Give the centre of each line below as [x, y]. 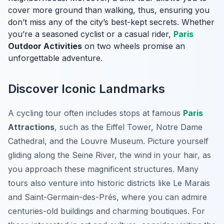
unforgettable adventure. [55, 58]
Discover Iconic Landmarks [86, 89]
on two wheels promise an [133, 46]
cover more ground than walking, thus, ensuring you [109, 10]
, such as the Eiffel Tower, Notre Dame [128, 127]
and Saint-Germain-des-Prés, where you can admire [107, 197]
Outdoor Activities [45, 46]
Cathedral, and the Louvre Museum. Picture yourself [108, 141]
